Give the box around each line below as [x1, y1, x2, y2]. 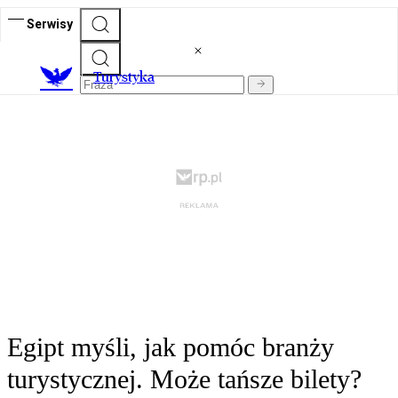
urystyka [101, 68, 155, 86]
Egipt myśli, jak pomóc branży [7, 332, 334, 362]
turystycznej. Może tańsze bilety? [7, 364, 362, 394]
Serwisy [27, 16, 73, 31]
